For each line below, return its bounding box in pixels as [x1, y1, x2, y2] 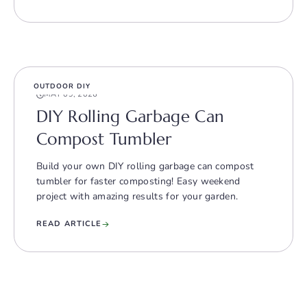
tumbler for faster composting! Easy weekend [36, 175, 241, 188]
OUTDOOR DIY [34, 82, 90, 92]
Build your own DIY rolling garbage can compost [36, 160, 254, 173]
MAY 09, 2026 [44, 89, 98, 100]
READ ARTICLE [36, 219, 102, 230]
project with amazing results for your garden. [36, 190, 238, 204]
